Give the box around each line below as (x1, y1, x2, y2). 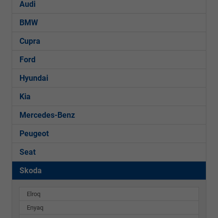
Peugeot (19, 128, 49, 138)
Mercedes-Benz (19, 110, 75, 120)
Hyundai (19, 73, 48, 83)
